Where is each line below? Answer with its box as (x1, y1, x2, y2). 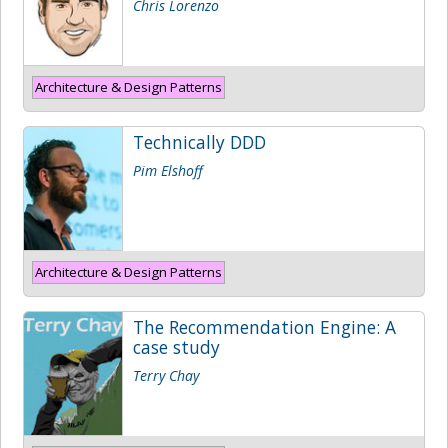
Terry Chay (133, 365, 199, 385)
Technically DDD (133, 129, 266, 154)
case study (133, 334, 220, 359)
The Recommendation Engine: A (133, 314, 396, 339)
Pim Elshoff (133, 160, 203, 180)
